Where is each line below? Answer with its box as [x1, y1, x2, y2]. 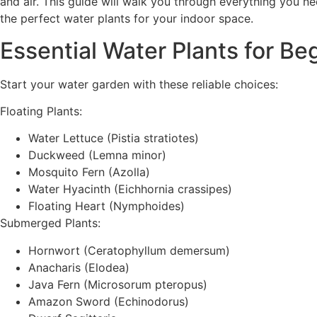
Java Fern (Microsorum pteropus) [28, 277, 207, 292]
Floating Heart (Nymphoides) [28, 199, 185, 214]
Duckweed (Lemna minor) [28, 148, 166, 163]
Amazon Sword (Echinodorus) [28, 294, 189, 309]
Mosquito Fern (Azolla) [28, 165, 150, 180]
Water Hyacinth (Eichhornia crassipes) [28, 182, 232, 197]
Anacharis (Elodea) [28, 260, 129, 275]
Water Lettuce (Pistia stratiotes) [28, 131, 199, 146]
